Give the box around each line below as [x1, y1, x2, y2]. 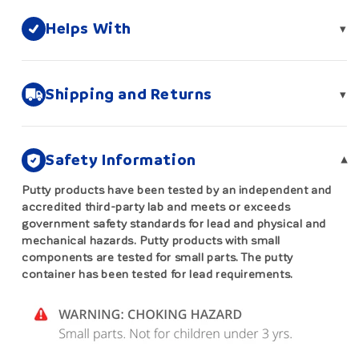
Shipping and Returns [46, 85, 212, 104]
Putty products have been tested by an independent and [22, 184, 332, 197]
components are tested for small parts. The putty [22, 251, 293, 264]
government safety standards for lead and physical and [22, 217, 326, 231]
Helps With [46, 19, 131, 38]
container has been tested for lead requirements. [22, 268, 293, 281]
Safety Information [46, 151, 196, 170]
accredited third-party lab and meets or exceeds [22, 200, 291, 214]
